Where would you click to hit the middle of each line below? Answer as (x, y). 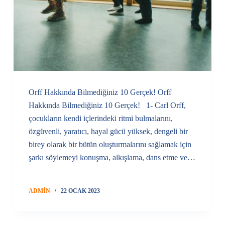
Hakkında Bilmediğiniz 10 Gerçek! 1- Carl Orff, (107, 105)
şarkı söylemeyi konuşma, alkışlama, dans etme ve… (112, 158)
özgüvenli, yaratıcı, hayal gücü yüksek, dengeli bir (108, 132)
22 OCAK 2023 (80, 191)
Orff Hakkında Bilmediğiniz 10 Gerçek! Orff (100, 92)
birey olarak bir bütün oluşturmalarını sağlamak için (110, 145)
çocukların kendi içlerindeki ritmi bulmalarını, (100, 119)
